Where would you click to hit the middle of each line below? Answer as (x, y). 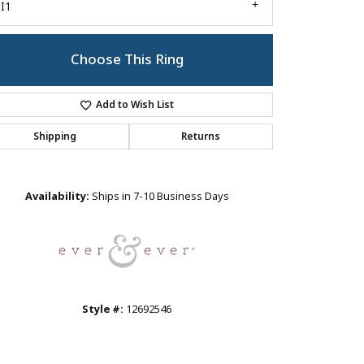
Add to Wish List (135, 105)
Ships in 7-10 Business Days (160, 197)
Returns (201, 137)
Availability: (57, 197)
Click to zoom (208, 145)
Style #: (103, 310)
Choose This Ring (127, 60)
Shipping (54, 137)
